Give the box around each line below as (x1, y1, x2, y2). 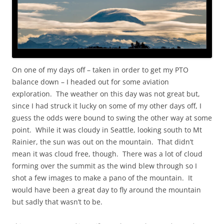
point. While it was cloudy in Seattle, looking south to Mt (12, 125, 202, 135)
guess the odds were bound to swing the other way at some (12, 113, 212, 123)
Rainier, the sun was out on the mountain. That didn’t (12, 137, 193, 147)
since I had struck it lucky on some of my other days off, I (12, 101, 201, 111)
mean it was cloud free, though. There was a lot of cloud (12, 149, 202, 159)
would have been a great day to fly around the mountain (12, 185, 201, 195)
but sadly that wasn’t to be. (12, 197, 102, 207)
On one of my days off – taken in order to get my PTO (12, 65, 188, 75)
